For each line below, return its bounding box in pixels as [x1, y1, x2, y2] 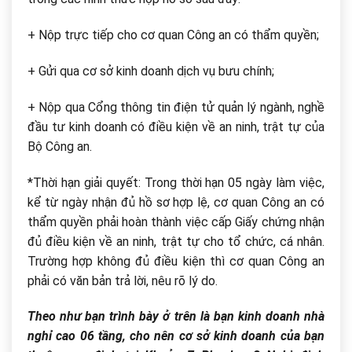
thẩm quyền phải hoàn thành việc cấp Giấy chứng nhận [27, 214, 324, 229]
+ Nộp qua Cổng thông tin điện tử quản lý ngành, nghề [27, 99, 324, 115]
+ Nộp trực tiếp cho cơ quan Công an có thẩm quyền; [27, 27, 319, 43]
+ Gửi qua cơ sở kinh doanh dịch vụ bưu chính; [27, 63, 274, 79]
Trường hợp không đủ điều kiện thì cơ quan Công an [27, 253, 324, 269]
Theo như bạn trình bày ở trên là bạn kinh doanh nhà [27, 309, 324, 324]
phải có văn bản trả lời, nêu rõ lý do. [27, 273, 218, 288]
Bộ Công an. [27, 138, 92, 154]
